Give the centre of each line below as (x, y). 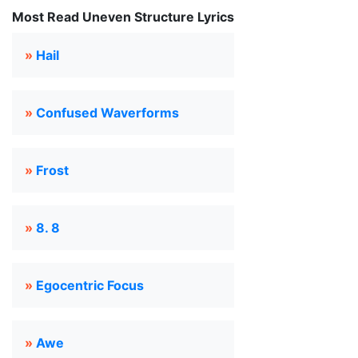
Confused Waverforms (107, 113)
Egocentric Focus (90, 285)
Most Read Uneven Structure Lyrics (123, 17)
